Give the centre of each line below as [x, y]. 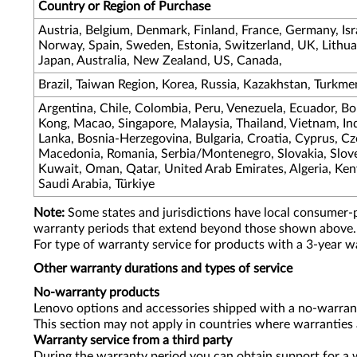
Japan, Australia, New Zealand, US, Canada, [160, 61]
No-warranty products [96, 292]
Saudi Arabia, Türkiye [96, 184]
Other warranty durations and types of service [163, 269]
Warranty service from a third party [133, 340]
